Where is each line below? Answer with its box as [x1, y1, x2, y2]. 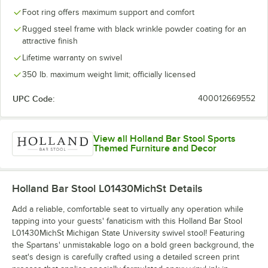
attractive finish [22, 36, 78, 45]
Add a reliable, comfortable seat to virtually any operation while [12, 204, 243, 214]
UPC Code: [13, 94, 54, 103]
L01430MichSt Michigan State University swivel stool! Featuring [12, 228, 245, 237]
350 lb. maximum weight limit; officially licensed [22, 70, 196, 79]
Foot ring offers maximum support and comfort [22, 8, 194, 17]
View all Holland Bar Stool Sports [93, 133, 236, 145]
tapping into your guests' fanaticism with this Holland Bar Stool [12, 216, 242, 226]
